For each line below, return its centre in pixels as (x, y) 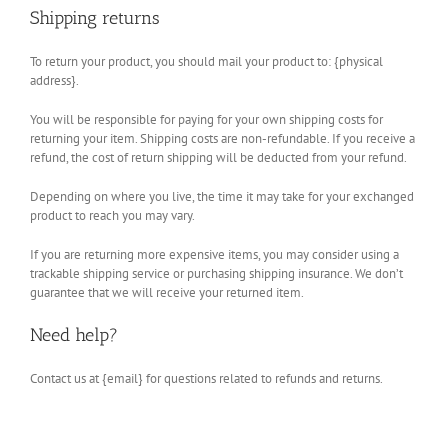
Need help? (74, 335)
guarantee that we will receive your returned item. (167, 293)
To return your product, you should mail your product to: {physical (206, 62)
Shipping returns (95, 18)
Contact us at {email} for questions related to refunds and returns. (206, 378)
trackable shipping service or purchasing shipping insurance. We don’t (216, 274)
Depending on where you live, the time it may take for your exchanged (222, 197)
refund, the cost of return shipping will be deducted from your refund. (218, 158)
